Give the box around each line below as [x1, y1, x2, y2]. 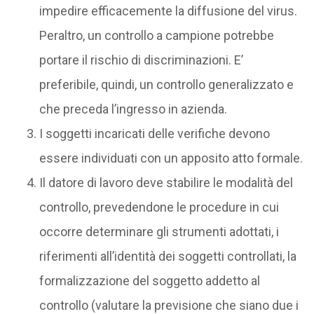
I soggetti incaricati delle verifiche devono [39, 126, 270, 142]
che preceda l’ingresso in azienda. [39, 102, 227, 117]
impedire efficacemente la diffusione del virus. [39, 4, 297, 19]
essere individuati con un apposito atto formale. [39, 151, 303, 166]
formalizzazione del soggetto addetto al [39, 273, 260, 289]
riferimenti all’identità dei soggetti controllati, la [39, 249, 296, 264]
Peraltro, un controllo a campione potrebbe [39, 28, 274, 43]
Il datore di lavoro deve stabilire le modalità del [39, 175, 293, 191]
